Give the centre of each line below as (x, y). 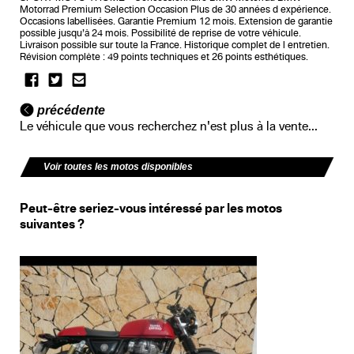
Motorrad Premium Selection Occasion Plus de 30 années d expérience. (175, 10)
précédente (70, 110)
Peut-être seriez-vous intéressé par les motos (151, 208)
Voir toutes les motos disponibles (118, 166)
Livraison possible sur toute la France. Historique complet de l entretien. (175, 45)
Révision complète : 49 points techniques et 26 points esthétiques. (164, 57)
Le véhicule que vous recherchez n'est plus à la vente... (169, 126)
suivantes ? (52, 224)
